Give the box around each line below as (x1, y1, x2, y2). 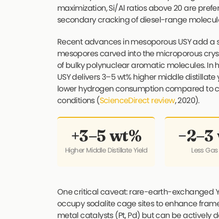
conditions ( (57, 94, 100, 106)
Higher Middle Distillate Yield (65, 145, 148, 155)
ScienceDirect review (99, 94, 175, 106)
